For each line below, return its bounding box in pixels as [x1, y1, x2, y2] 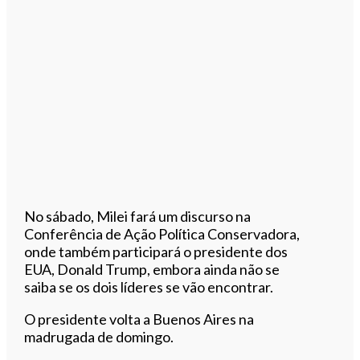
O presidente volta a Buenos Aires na [24, 309, 255, 328]
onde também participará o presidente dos [24, 242, 288, 260]
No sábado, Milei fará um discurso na [24, 207, 252, 225]
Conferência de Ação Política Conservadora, [24, 224, 301, 243]
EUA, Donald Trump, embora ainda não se [24, 260, 280, 278]
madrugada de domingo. [24, 327, 174, 346]
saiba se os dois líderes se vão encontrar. [24, 277, 274, 296]
